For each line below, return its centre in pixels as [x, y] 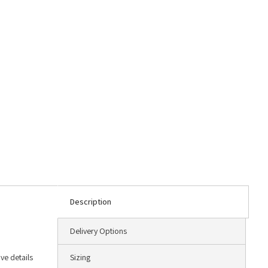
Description [91, 202]
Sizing [80, 258]
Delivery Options [98, 231]
